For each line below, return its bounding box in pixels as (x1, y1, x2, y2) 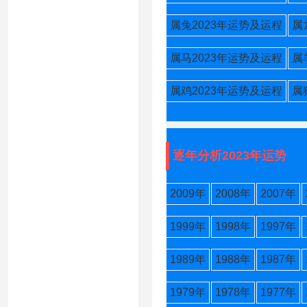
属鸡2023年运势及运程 (170, 85, 282, 97)
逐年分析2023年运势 (173, 149, 286, 162)
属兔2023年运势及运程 (170, 19, 282, 31)
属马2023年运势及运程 (170, 52, 282, 64)
